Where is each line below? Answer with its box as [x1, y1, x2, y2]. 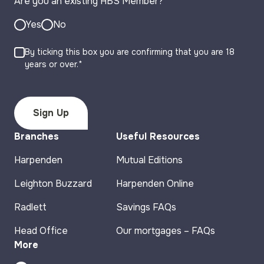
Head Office [14, 224, 68, 237]
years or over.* [25, 58, 82, 70]
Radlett [14, 200, 47, 213]
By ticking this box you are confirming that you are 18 [25, 46, 235, 57]
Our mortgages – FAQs [116, 224, 215, 237]
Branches [14, 130, 59, 143]
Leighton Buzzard [14, 177, 92, 190]
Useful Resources [116, 130, 200, 143]
